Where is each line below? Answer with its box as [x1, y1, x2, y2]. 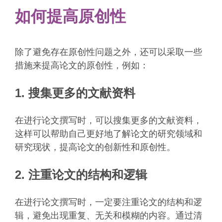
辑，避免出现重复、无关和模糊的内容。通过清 [15, 211, 202, 221]
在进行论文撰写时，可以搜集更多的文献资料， [15, 115, 202, 126]
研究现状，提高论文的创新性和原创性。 [15, 142, 175, 153]
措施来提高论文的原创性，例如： [15, 60, 149, 71]
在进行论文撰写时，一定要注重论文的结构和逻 [15, 197, 202, 208]
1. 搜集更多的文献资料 [15, 86, 135, 100]
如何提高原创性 [15, 7, 126, 26]
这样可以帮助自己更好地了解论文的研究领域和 [15, 129, 202, 139]
